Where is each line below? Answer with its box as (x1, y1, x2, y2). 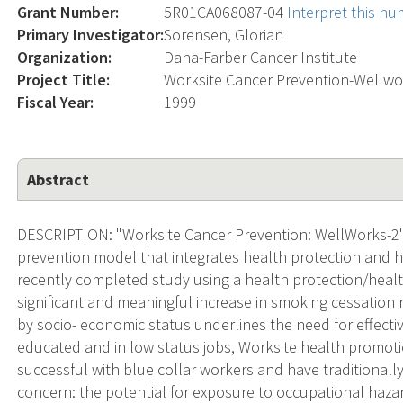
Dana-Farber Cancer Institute (164, 46, 358, 67)
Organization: (17, 46, 112, 67)
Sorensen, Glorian (164, 23, 284, 45)
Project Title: (17, 68, 111, 90)
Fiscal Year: (17, 91, 94, 112)
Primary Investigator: (17, 23, 165, 45)
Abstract (27, 168, 90, 190)
